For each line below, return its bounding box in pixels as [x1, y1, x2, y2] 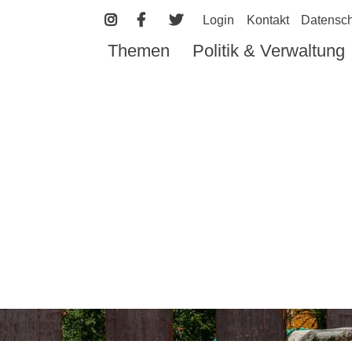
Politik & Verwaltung [192, 41, 346, 60]
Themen [108, 41, 170, 60]
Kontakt [247, 13, 290, 27]
